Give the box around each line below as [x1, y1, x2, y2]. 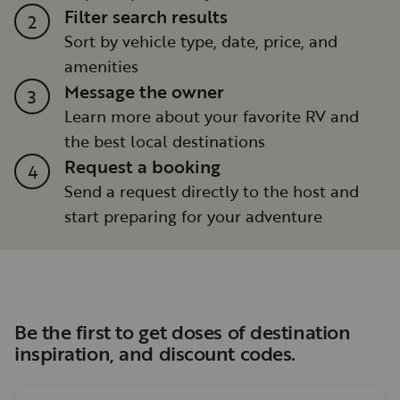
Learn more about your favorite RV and [64, 104, 359, 128]
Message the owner [64, 77, 224, 104]
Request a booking [64, 152, 221, 179]
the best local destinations [64, 129, 265, 153]
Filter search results [64, 2, 228, 29]
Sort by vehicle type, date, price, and [64, 29, 337, 53]
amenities [64, 54, 138, 78]
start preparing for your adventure [64, 204, 322, 228]
